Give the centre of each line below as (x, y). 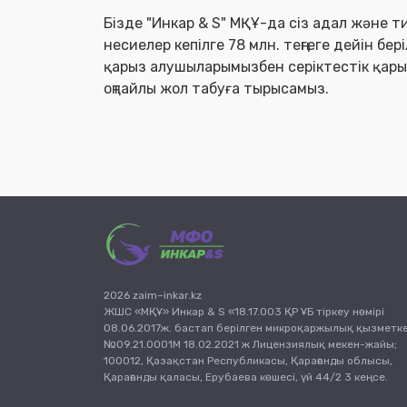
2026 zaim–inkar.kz (153, 295)
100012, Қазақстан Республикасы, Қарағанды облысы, (248, 361)
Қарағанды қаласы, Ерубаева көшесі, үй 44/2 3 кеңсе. (246, 377)
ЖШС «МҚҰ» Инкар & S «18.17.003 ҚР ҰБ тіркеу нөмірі (244, 312)
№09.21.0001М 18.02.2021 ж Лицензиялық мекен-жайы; (250, 344)
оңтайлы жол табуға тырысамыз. (216, 89)
